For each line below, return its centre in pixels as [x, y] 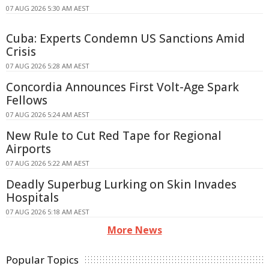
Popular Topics [42, 259]
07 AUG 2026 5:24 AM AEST [48, 114]
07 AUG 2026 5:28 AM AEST [48, 65]
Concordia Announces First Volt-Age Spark [122, 87]
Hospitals [32, 197]
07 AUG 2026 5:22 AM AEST [48, 163]
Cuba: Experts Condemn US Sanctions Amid [125, 38]
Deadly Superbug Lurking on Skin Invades [121, 184]
